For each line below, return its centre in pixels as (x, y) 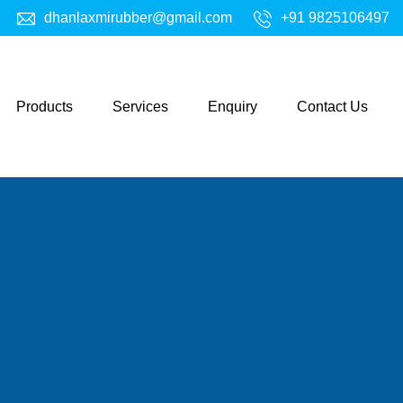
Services (140, 106)
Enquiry (233, 106)
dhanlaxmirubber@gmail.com (138, 18)
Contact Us (332, 106)
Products (45, 106)
